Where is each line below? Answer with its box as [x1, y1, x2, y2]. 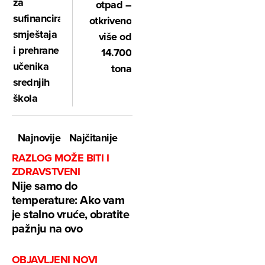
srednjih [13, 75, 50, 91]
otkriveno [89, 12, 131, 28]
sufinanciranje [13, 11, 77, 27]
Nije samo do [12, 177, 77, 195]
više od [98, 28, 131, 44]
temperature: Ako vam [12, 191, 124, 209]
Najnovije [17, 130, 60, 146]
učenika [13, 59, 49, 75]
